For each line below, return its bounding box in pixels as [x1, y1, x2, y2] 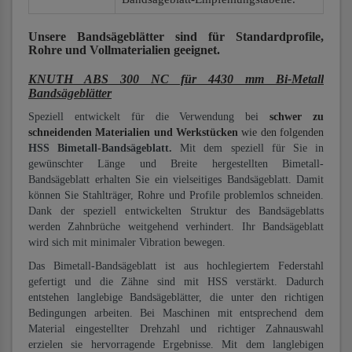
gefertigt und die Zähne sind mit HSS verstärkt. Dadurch [28, 276, 324, 288]
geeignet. [174, 43, 220, 57]
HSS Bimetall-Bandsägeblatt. [28, 142, 181, 154]
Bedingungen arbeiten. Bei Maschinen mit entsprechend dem [28, 307, 324, 319]
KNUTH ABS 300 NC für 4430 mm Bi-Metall [28, 72, 324, 86]
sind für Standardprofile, [164, 30, 324, 43]
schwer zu [269, 111, 324, 123]
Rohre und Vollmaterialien [28, 43, 174, 57]
